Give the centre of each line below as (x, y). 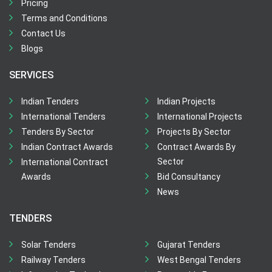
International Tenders (63, 117)
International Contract (65, 162)
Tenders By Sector (58, 132)
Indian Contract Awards (67, 147)
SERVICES (31, 75)
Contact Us (43, 33)
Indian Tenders (50, 101)
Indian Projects (186, 101)
